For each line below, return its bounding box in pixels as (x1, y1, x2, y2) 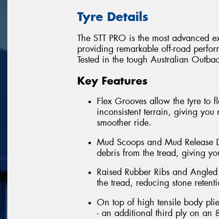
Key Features (77, 73, 148, 88)
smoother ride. (97, 117, 152, 129)
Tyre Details (77, 8, 148, 24)
